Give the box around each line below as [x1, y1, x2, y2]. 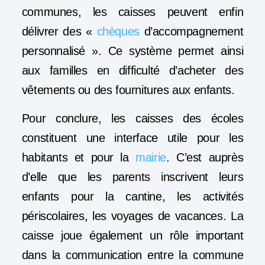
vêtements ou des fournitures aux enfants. [21, 83, 238, 97]
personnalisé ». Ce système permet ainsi [21, 44, 244, 58]
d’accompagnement [139, 25, 244, 38]
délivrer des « [21, 25, 97, 38]
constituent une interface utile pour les [21, 131, 244, 144]
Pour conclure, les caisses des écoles [21, 111, 244, 125]
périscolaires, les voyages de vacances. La [21, 209, 244, 222]
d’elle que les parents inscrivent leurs [21, 170, 244, 183]
